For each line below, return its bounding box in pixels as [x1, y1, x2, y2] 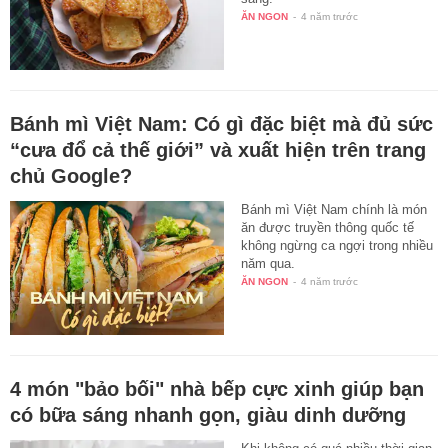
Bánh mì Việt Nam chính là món [241, 201, 428, 217]
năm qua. [241, 255, 296, 271]
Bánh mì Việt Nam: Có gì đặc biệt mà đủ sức [10, 112, 433, 135]
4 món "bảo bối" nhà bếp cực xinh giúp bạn [10, 377, 424, 400]
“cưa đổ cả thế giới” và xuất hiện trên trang [10, 138, 426, 161]
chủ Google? [10, 164, 132, 187]
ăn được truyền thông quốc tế [241, 219, 415, 235]
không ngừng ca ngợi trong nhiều [241, 237, 434, 253]
